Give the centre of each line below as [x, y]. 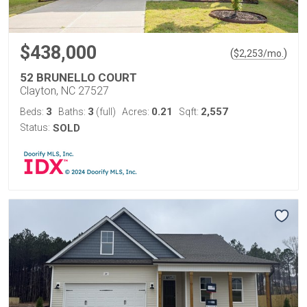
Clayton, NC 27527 [64, 90]
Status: [35, 127]
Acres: [137, 111]
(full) [105, 111]
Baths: [73, 111]
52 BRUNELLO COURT [78, 77]
